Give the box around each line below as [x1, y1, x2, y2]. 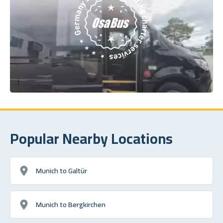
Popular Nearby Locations [10, 124, 173, 152]
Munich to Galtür [36, 163, 87, 177]
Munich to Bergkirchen [36, 197, 106, 211]
